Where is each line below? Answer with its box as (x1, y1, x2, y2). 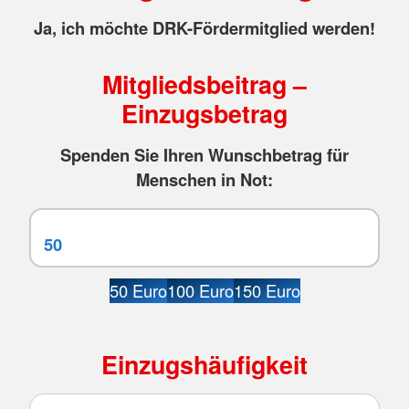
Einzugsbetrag (121, 95, 288, 131)
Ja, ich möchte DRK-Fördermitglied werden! (34, 15, 375, 40)
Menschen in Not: (136, 166, 273, 192)
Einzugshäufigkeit (101, 346, 308, 382)
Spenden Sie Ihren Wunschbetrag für (60, 142, 349, 167)
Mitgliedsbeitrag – (102, 66, 307, 101)
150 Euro (233, 278, 300, 303)
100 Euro (166, 278, 234, 303)
